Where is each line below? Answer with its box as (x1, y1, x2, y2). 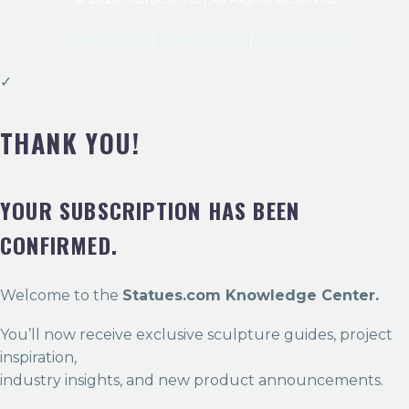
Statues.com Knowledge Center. (122, 287, 379, 305)
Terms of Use (63, 32, 152, 49)
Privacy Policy (257, 32, 346, 49)
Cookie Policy (159, 32, 246, 49)
